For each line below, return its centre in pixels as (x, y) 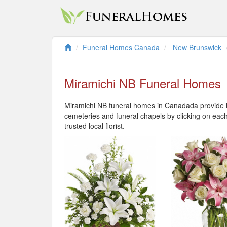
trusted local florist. (94, 126)
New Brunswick (197, 47)
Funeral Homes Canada (121, 47)
